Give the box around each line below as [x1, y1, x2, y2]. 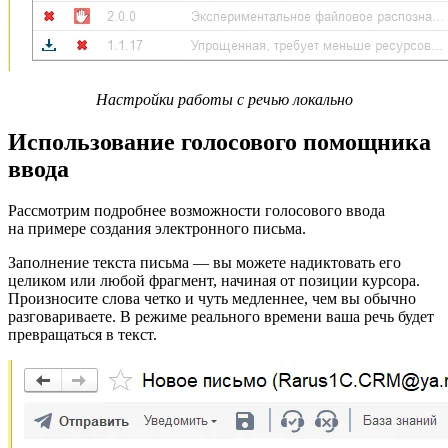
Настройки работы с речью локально [95, 90, 353, 108]
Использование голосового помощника [8, 128, 431, 155]
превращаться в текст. [8, 326, 157, 344]
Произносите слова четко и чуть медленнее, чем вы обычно [8, 290, 416, 308]
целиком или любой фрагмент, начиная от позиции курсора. [8, 272, 420, 290]
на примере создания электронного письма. [8, 220, 306, 238]
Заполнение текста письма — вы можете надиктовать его [8, 254, 401, 272]
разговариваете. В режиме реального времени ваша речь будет [8, 308, 434, 326]
